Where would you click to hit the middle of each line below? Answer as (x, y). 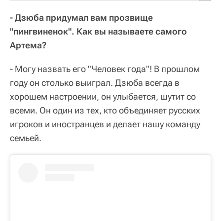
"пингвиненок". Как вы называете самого (98, 31)
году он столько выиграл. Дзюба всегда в (95, 82)
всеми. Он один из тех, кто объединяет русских (105, 110)
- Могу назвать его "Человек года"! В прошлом (105, 69)
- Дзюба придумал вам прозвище (81, 17)
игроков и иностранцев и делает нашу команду (105, 124)
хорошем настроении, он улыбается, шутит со (103, 96)
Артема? (28, 45)
